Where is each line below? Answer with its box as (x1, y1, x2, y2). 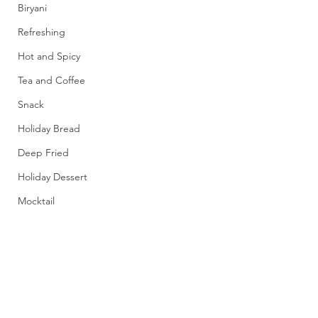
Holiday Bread (18, 122, 80, 135)
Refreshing (18, 26, 65, 38)
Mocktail (18, 194, 55, 207)
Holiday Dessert (18, 170, 87, 183)
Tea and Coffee (18, 74, 85, 87)
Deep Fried (18, 146, 69, 159)
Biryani (18, 1, 47, 14)
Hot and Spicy (18, 50, 80, 62)
